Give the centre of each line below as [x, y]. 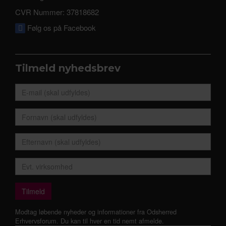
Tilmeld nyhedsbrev [68, 68]
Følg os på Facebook [61, 27]
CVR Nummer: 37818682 [57, 12]
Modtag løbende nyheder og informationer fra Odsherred [96, 212]
